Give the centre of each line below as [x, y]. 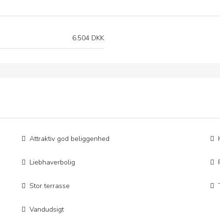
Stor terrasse [50, 186]
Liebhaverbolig [53, 162]
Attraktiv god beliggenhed [70, 139]
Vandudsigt [47, 209]
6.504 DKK [88, 38]
